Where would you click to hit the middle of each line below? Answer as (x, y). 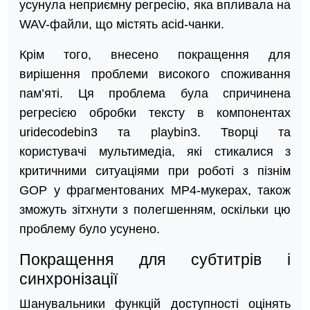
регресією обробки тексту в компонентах (155, 113)
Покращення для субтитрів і (155, 260)
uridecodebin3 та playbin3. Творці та (155, 133)
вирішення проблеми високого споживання (155, 74)
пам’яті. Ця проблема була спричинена (155, 94)
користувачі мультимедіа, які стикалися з (155, 152)
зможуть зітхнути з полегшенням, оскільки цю (155, 210)
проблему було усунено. (90, 229)
